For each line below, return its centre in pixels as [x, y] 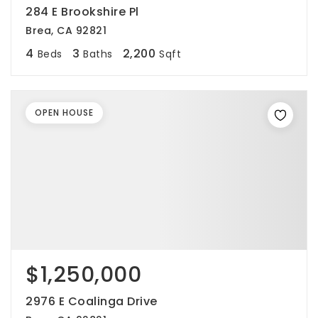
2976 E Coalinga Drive [92, 301]
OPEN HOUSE [64, 113]
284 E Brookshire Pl [82, 12]
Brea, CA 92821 [66, 31]
